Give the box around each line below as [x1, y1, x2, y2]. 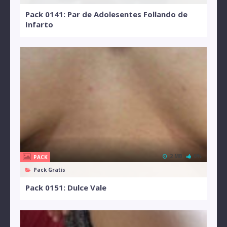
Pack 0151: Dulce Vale [25, 182, 106, 193]
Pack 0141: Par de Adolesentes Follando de [25, 9, 187, 19]
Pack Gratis [33, 166, 65, 174]
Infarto [25, 19, 53, 29]
